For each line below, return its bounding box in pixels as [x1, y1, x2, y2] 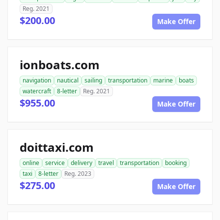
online [23, 159, 39, 167]
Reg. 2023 [64, 169, 91, 178]
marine [153, 76, 173, 84]
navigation [23, 76, 51, 84]
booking [165, 159, 187, 167]
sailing [84, 76, 102, 84]
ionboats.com [20, 56, 100, 73]
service [45, 159, 65, 167]
